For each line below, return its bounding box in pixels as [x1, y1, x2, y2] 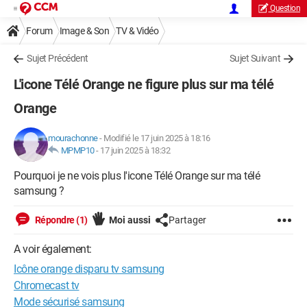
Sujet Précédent [27, 53, 88, 64]
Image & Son [59, 25, 109, 36]
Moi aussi [108, 214, 151, 225]
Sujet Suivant [229, 53, 280, 64]
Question [270, 3, 300, 13]
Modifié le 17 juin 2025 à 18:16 [103, 133, 210, 143]
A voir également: [14, 243, 92, 256]
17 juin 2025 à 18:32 [100, 145, 170, 156]
